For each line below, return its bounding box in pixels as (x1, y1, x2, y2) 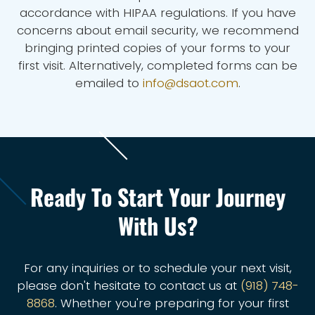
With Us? (117, 209, 198, 242)
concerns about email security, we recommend (16, 22, 299, 39)
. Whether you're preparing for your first (54, 295, 289, 311)
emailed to (75, 75, 143, 91)
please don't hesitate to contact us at (16, 277, 240, 294)
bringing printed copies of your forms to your (25, 39, 290, 56)
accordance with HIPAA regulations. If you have (19, 4, 296, 21)
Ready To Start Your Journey (30, 180, 285, 213)
